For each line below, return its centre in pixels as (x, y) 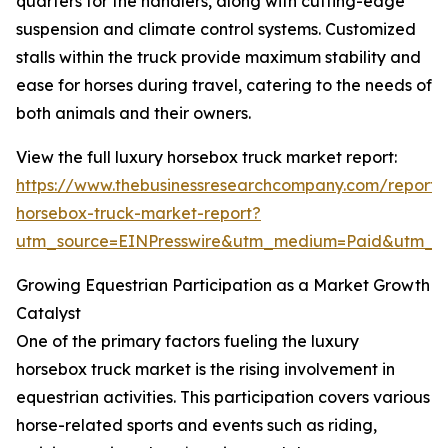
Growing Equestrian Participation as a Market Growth (223, 285)
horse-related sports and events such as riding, (196, 425)
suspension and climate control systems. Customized (216, 29)
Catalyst (48, 313)
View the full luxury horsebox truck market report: (206, 157)
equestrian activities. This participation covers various (223, 397)
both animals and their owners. (133, 113)
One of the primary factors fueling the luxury (187, 341)
